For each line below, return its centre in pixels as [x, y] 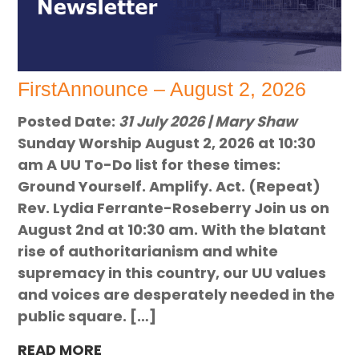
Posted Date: [69, 121]
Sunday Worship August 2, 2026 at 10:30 [167, 143]
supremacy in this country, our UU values [172, 272]
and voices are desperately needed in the [177, 294]
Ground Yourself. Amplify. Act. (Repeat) [169, 186]
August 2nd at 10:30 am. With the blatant [172, 229]
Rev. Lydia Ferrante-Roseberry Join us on [174, 208]
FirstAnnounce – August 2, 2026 [162, 89]
